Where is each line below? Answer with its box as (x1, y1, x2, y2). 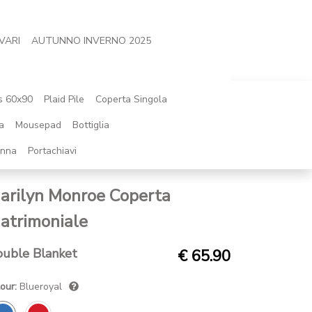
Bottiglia (72, 118, 109, 132)
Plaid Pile (44, 93, 84, 106)
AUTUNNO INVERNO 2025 (31, 33, 151, 47)
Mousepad (15, 118, 61, 132)
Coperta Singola (95, 93, 167, 106)
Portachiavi (28, 144, 77, 157)
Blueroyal (19, 280, 62, 293)
